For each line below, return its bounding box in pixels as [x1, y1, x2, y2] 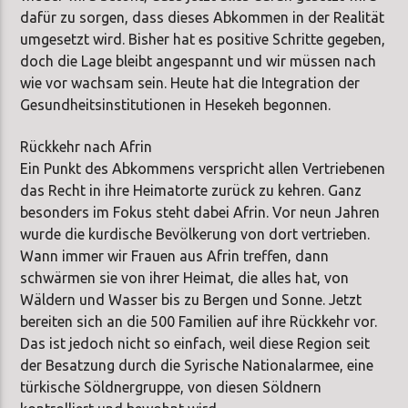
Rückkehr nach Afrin [20, 138, 153, 156]
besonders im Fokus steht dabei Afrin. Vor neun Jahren [20, 204, 381, 221]
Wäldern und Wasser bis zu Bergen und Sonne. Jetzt [20, 291, 362, 309]
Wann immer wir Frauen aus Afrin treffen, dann [20, 248, 330, 265]
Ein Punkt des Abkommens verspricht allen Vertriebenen [20, 160, 386, 178]
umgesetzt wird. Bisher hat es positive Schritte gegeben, [20, 30, 386, 47]
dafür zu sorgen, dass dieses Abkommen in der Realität [20, 8, 385, 25]
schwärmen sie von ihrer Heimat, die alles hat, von [20, 270, 350, 287]
